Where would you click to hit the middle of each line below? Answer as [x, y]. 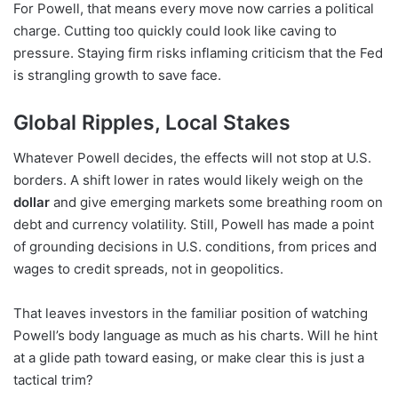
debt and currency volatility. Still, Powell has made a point [194, 225]
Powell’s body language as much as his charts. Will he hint [195, 336]
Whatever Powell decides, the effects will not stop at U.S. [192, 158]
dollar [32, 203]
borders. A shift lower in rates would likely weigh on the [188, 180]
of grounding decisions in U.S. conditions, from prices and [195, 247]
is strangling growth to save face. [117, 75]
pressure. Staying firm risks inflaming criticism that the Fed [198, 52]
